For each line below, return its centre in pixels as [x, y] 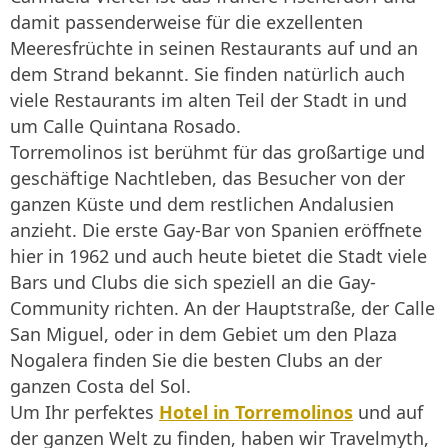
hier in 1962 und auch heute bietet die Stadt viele [218, 256]
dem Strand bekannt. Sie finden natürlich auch [207, 74]
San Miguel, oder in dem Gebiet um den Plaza [203, 334]
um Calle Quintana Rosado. [125, 126]
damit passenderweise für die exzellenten [186, 22]
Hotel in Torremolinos [256, 412]
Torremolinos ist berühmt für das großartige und [217, 152]
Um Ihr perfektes [84, 412]
